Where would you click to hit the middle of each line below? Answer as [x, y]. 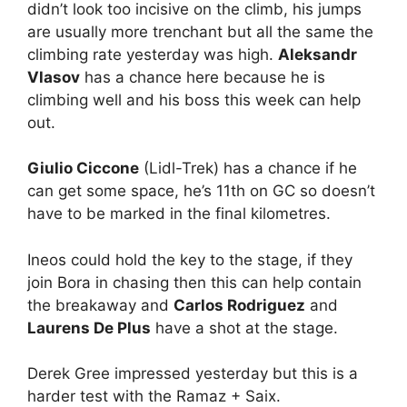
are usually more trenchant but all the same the [200, 31]
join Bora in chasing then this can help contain [194, 282]
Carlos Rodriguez [239, 305]
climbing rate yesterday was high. [153, 54]
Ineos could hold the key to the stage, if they [190, 259]
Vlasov [54, 77]
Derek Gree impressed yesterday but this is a [193, 374]
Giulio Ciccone [83, 169]
